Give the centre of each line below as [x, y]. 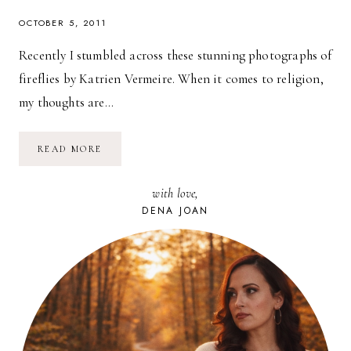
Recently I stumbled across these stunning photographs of [175, 55]
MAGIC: [123, 159]
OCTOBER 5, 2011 [63, 22]
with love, [175, 193]
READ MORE [70, 148]
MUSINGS [128, 170]
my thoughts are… [66, 102]
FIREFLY [125, 148]
